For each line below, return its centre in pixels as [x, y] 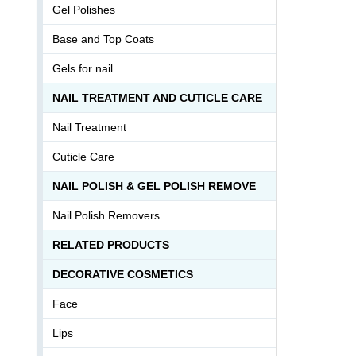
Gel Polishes [84, 9]
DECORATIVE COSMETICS [123, 274]
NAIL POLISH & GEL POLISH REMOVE [154, 186]
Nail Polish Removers [106, 215]
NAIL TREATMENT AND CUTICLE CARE [157, 97]
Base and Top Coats [103, 39]
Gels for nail [83, 68]
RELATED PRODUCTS [111, 244]
